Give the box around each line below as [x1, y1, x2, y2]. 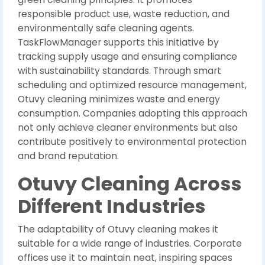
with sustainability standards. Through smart [18, 64, 221, 77]
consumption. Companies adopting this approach [18, 107, 247, 119]
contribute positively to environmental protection [18, 135, 247, 148]
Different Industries [18, 193, 205, 219]
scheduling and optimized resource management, [18, 79, 247, 91]
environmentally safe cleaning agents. [18, 22, 194, 34]
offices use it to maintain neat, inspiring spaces [18, 251, 232, 264]
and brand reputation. [18, 150, 119, 162]
